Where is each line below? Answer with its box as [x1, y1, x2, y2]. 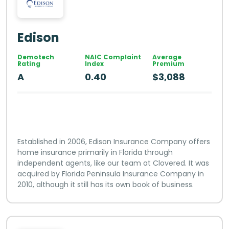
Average [152, 53, 181, 62]
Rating [17, 59, 40, 68]
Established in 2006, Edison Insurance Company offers [17, 136, 210, 147]
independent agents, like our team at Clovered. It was [17, 158, 209, 169]
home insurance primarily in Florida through [17, 147, 173, 158]
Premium [152, 59, 185, 68]
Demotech [17, 53, 54, 62]
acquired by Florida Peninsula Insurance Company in [17, 169, 204, 179]
